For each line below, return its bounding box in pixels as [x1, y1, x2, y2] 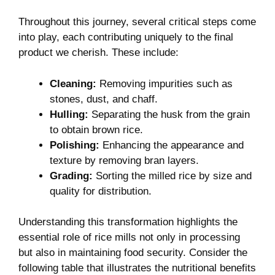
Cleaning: [50, 77, 96, 90]
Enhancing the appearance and [99, 139, 244, 151]
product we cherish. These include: [18, 47, 179, 58]
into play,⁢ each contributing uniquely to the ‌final [18, 31, 233, 43]
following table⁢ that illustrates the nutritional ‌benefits [18, 262, 256, 274]
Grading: [50, 169, 93, 182]
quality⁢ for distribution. [50, 185, 152, 197]
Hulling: [50, 108, 88, 120]
